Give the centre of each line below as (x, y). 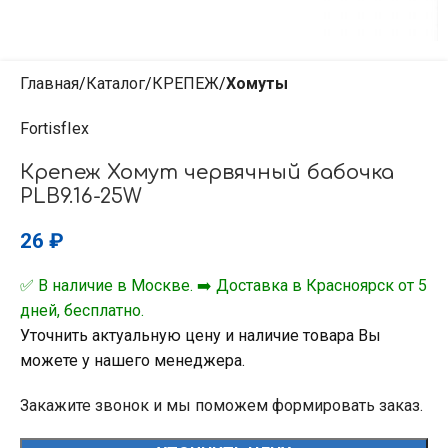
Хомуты (257, 83)
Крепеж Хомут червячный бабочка (207, 172)
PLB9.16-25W (81, 196)
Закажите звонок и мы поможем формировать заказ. (221, 405)
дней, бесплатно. (82, 310)
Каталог (115, 83)
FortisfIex (54, 128)
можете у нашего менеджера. (132, 360)
